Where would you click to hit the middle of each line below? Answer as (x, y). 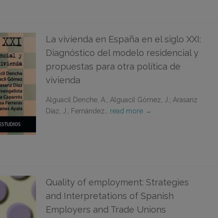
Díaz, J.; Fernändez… (78, 111)
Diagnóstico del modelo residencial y (122, 53)
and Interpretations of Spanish (110, 196)
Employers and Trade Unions (106, 209)
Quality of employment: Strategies (117, 182)
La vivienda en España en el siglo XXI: (123, 39)
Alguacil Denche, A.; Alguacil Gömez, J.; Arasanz (122, 100)
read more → (131, 111)
